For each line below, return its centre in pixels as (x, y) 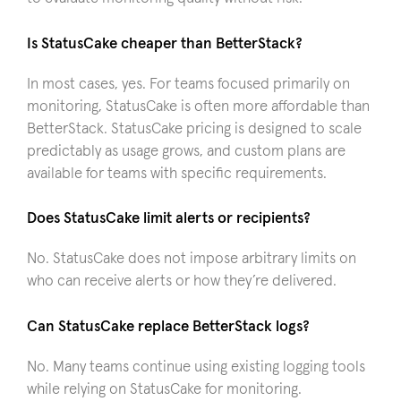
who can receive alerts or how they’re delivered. (182, 282)
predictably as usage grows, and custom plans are (186, 151)
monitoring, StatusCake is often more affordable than (198, 107)
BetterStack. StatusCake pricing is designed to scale (194, 129)
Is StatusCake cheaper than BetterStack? (165, 44)
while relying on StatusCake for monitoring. (164, 389)
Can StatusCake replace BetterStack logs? (168, 327)
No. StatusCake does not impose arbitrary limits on (192, 259)
